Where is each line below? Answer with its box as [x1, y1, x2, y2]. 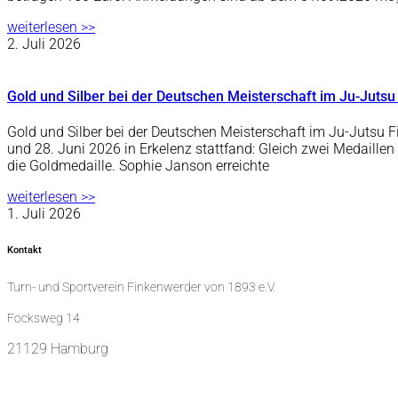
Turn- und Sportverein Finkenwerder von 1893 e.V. [7, 280, 275, 294]
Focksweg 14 [7, 311, 80, 325]
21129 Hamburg [7, 340, 108, 357]
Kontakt [7, 244, 42, 257]
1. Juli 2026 [7, 205, 81, 223]
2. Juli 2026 [7, 35, 81, 52]
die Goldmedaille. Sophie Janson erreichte [7, 157, 269, 175]
